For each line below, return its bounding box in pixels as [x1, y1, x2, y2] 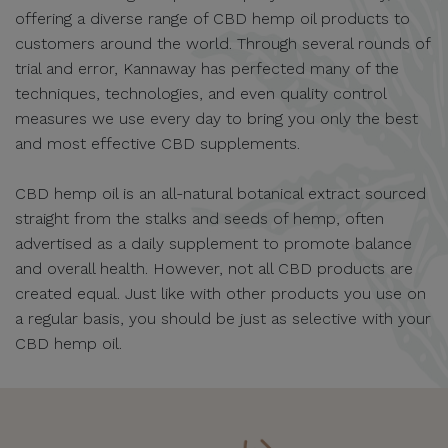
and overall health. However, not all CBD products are [15, 258, 413, 278]
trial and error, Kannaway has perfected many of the [15, 58, 399, 78]
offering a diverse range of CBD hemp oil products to [15, 8, 410, 28]
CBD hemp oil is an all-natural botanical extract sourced [15, 183, 426, 203]
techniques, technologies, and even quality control [15, 83, 386, 103]
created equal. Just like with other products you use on [15, 283, 426, 303]
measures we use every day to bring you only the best [15, 108, 418, 128]
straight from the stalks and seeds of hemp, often [15, 208, 384, 228]
